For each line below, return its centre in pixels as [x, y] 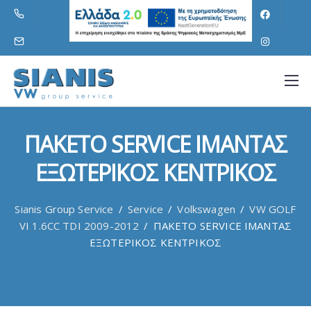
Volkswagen [206, 209]
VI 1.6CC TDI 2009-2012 [79, 226]
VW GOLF [273, 209]
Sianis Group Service [64, 209]
